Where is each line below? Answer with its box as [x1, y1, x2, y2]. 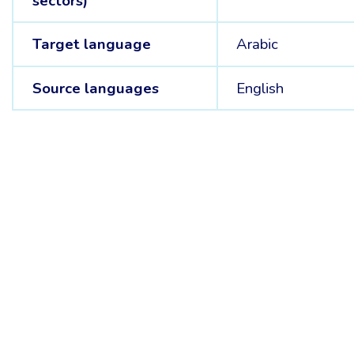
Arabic [236, 34, 279, 55]
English [236, 77, 284, 99]
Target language [32, 34, 151, 55]
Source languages [32, 77, 159, 99]
